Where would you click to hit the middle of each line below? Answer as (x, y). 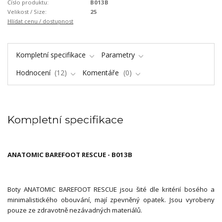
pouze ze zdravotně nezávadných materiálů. (75, 210)
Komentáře (102, 73)
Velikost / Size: (27, 11)
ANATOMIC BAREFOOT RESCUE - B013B (70, 155)
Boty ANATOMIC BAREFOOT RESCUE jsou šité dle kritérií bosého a (111, 190)
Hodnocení (34, 73)
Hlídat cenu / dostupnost (40, 21)
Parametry (118, 55)
